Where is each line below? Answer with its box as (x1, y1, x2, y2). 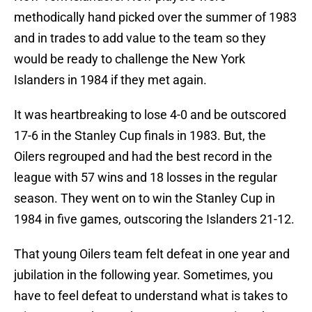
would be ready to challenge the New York (14, 52, 245, 67)
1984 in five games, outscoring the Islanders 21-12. (14, 212, 295, 227)
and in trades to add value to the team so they (14, 31, 266, 46)
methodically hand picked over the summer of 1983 (14, 10, 297, 25)
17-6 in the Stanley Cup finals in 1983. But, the (14, 128, 266, 143)
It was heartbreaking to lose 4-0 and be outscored (14, 107, 286, 123)
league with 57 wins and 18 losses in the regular (14, 170, 277, 185)
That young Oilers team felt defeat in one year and (14, 247, 290, 262)
